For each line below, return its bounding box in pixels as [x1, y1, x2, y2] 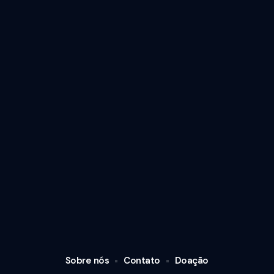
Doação [174, 254, 209, 267]
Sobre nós [65, 254, 109, 267]
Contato [124, 254, 160, 267]
